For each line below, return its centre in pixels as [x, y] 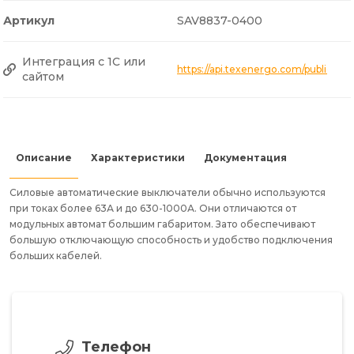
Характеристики [138, 157]
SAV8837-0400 [220, 20]
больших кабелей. [56, 255]
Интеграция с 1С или [84, 61]
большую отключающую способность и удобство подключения [171, 239]
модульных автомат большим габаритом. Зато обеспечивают [162, 224]
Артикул [29, 20]
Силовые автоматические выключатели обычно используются [168, 192]
